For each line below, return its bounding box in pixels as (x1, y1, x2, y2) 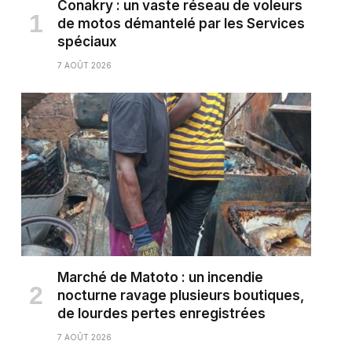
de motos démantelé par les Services (57, 15, 305, 31)
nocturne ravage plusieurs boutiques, (57, 287, 304, 303)
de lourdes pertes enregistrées (57, 305, 266, 321)
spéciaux (57, 33, 117, 49)
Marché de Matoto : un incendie (57, 269, 263, 285)
